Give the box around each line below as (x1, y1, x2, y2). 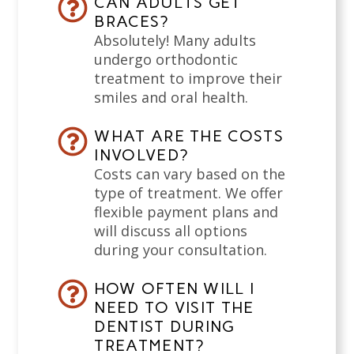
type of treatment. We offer (94, 183, 284, 203)
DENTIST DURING (94, 317, 235, 337)
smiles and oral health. (94, 88, 249, 107)
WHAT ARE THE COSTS (94, 126, 284, 146)
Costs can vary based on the (94, 164, 286, 184)
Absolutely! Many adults (94, 31, 257, 51)
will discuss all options (94, 221, 248, 241)
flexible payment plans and (94, 202, 279, 222)
